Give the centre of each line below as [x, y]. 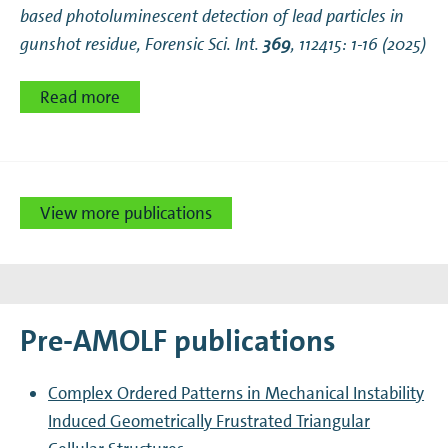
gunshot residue [78, 44]
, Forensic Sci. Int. [200, 44]
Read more [80, 97]
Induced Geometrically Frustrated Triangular [209, 421]
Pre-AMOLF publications [178, 342]
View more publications [126, 213]
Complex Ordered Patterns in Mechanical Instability [236, 393]
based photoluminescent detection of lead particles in [212, 16]
